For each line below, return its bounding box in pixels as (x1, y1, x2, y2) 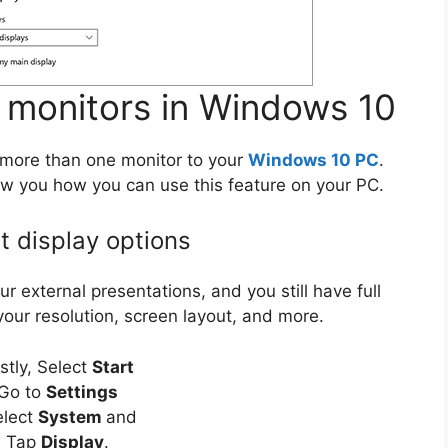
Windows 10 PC (248, 149, 379, 170)
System (37, 406, 106, 427)
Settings (45, 381, 118, 402)
